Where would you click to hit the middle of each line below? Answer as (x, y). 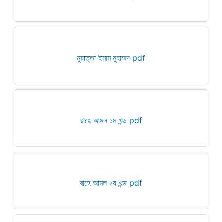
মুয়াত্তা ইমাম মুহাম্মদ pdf (111, 58)
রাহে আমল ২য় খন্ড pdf (111, 183)
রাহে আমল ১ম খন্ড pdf (111, 120)
